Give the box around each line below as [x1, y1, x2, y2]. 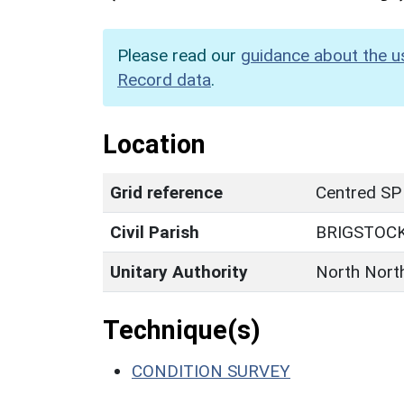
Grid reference [110, 181, 223, 203]
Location [103, 128, 206, 160]
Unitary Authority [110, 261, 248, 282]
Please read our [117, 44, 241, 66]
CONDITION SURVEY [132, 360, 290, 381]
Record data [117, 69, 211, 90]
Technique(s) [103, 314, 261, 345]
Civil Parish [110, 221, 199, 243]
